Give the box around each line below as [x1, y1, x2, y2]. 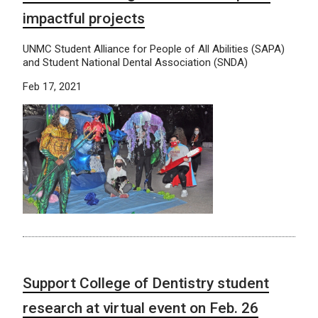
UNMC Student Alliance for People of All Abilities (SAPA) [23, 42, 285, 55]
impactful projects [23, 9, 145, 27]
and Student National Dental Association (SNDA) [23, 55, 248, 69]
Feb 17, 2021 [23, 79, 82, 93]
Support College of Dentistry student [23, 275, 269, 292]
